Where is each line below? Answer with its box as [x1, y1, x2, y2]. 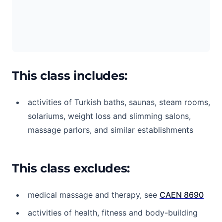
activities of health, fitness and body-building [28, 208, 198, 218]
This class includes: [12, 68, 127, 83]
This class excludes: [12, 161, 130, 175]
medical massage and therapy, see [28, 190, 160, 200]
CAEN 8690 [160, 190, 204, 200]
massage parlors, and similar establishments [28, 125, 193, 135]
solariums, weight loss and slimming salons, [28, 111, 191, 121]
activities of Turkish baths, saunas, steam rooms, [28, 97, 210, 107]
